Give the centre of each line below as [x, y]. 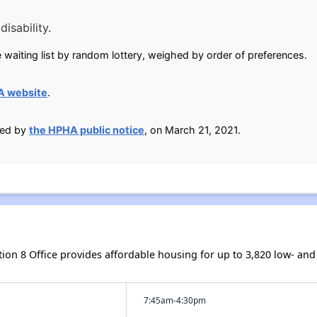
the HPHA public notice [86, 129]
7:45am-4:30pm [174, 300]
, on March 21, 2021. [192, 129]
